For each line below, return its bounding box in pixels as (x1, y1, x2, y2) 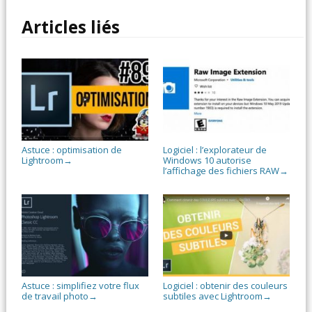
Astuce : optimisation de (22, 143, 123, 156)
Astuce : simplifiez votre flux (22, 279, 140, 292)
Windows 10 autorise (162, 153, 251, 166)
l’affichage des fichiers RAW (162, 164, 279, 177)
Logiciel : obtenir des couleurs (162, 279, 288, 292)
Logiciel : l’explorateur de (162, 143, 267, 156)
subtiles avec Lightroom (162, 290, 263, 303)
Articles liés (22, 15, 120, 38)
